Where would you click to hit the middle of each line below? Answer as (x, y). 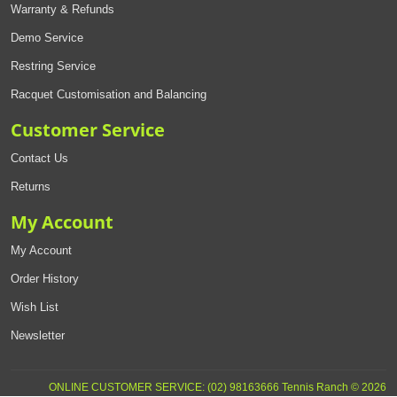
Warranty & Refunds (62, 9)
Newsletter (38, 335)
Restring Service (53, 66)
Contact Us (39, 158)
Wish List (35, 307)
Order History (45, 279)
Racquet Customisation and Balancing (109, 94)
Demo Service (47, 38)
